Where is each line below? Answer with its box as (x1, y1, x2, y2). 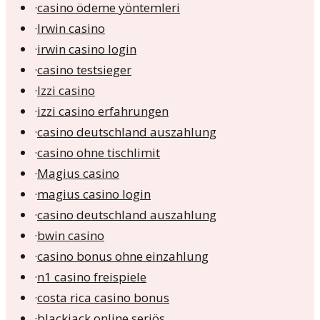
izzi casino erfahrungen (37, 103, 169, 120)
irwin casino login (37, 41, 136, 58)
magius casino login (37, 186, 151, 203)
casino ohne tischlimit (37, 144, 160, 161)
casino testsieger (37, 61, 131, 79)
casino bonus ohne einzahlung (37, 248, 209, 265)
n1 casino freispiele (37, 269, 146, 286)
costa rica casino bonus (37, 289, 169, 306)
